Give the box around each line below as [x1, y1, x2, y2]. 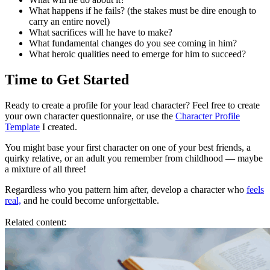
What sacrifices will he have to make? [29, 27, 172, 38]
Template [5, 121, 40, 132]
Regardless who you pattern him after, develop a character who [5, 184, 246, 195]
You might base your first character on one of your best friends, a [5, 142, 251, 152]
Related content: [5, 216, 66, 227]
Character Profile [175, 110, 240, 121]
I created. [40, 121, 77, 132]
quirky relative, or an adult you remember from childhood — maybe [5, 152, 263, 163]
